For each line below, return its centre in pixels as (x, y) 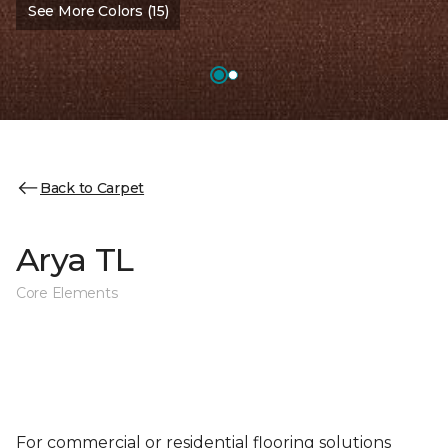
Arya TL (75, 259)
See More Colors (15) (98, 11)
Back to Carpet (92, 187)
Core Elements (67, 293)
